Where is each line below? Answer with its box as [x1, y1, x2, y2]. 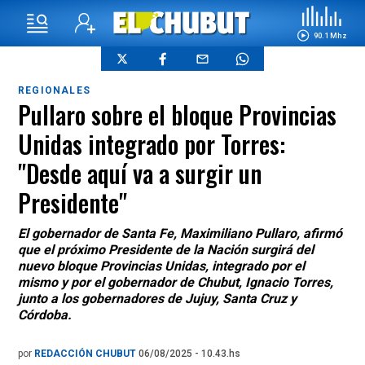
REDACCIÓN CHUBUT [34, 348, 139, 359]
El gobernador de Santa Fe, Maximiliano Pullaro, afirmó [18, 226, 342, 241]
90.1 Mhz [313, 30, 347, 40]
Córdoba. [18, 307, 72, 323]
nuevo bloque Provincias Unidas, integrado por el [18, 258, 305, 274]
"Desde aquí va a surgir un [18, 155, 262, 191]
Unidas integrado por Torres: [18, 125, 285, 162]
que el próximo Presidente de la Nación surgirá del [18, 242, 314, 257]
